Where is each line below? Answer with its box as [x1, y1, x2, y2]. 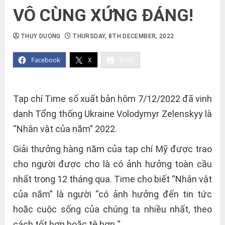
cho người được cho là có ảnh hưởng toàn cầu [13, 159, 212, 169]
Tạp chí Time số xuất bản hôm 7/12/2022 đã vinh [13, 93, 212, 104]
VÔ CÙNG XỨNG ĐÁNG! [13, 5, 193, 25]
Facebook [31, 55, 60, 64]
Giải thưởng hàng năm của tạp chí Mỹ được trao [13, 144, 212, 154]
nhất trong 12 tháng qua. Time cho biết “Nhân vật [13, 174, 212, 184]
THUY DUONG [21, 33, 61, 40]
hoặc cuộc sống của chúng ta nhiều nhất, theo [13, 204, 212, 214]
